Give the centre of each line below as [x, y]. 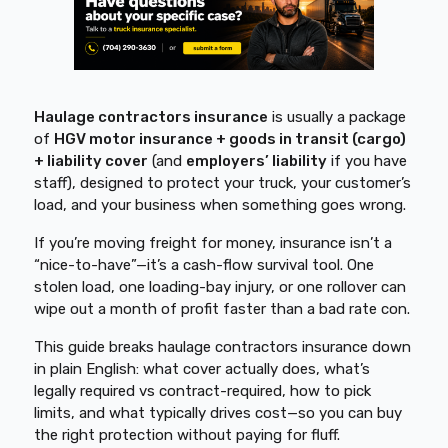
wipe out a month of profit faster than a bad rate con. [222, 309]
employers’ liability [257, 161]
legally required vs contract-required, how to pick [203, 391]
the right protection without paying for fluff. [187, 435]
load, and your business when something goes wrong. [220, 205]
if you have [367, 161]
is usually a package [337, 117]
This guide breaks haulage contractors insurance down [223, 347]
